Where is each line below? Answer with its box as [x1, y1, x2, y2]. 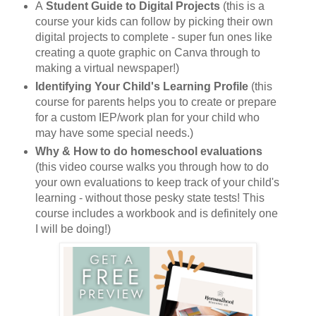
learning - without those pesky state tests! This [35, 191, 265, 204]
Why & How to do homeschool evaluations [35, 145, 262, 157]
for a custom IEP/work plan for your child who [35, 111, 260, 123]
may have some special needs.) [35, 126, 193, 139]
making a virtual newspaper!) [35, 61, 179, 74]
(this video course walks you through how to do [35, 160, 269, 173]
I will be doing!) [35, 222, 111, 235]
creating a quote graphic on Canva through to [35, 46, 260, 59]
